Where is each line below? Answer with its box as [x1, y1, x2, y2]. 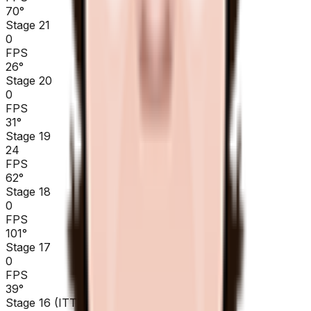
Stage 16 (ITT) [6, 295, 81, 310]
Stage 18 [6, 184, 51, 199]
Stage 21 [6, 17, 50, 32]
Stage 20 [6, 73, 52, 87]
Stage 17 [6, 239, 51, 254]
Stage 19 [6, 128, 51, 143]
